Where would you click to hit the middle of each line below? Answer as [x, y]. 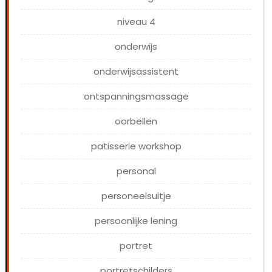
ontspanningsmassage [136, 97]
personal [136, 171]
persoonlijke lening [136, 221]
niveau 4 [136, 22]
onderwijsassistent [136, 72]
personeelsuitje [136, 196]
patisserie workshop [136, 146]
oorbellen [136, 121]
